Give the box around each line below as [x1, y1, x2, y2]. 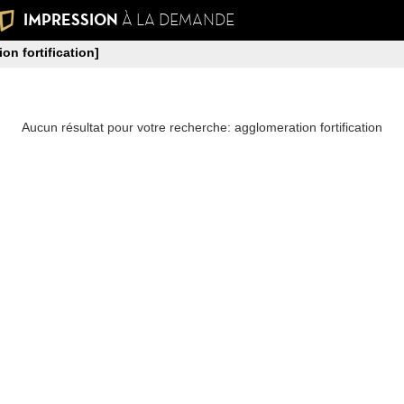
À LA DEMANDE [121, 10, 234, 29]
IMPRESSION [23, 10, 122, 30]
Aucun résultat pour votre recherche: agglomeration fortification [22, 120, 382, 134]
